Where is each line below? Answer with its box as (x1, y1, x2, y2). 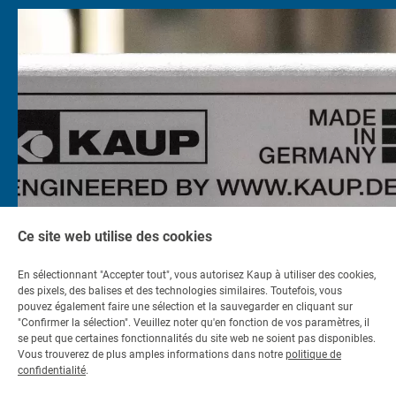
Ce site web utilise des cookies (18, 228, 212, 245)
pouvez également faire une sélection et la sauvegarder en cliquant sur (18, 301, 353, 313)
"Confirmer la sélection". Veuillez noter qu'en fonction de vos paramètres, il (18, 316, 369, 329)
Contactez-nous (18, 355, 107, 370)
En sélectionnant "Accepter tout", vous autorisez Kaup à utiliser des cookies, (18, 269, 376, 281)
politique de (286, 348, 341, 361)
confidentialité (18, 364, 86, 377)
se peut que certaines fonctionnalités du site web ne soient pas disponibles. (18, 332, 376, 345)
